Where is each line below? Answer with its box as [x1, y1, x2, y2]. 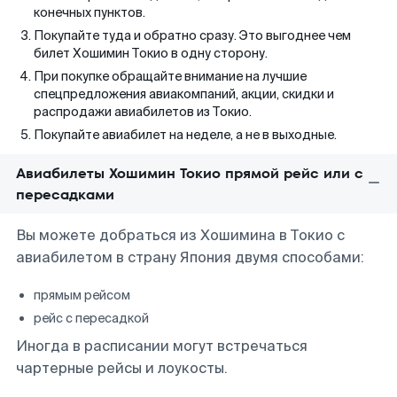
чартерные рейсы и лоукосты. [16, 359, 228, 378]
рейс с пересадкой [34, 310, 149, 326]
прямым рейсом [34, 287, 130, 303]
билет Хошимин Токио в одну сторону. [34, 45, 268, 61]
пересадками [16, 184, 114, 205]
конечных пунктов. [34, 4, 145, 20]
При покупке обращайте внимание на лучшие [34, 68, 307, 84]
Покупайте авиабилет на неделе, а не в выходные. [34, 127, 337, 143]
